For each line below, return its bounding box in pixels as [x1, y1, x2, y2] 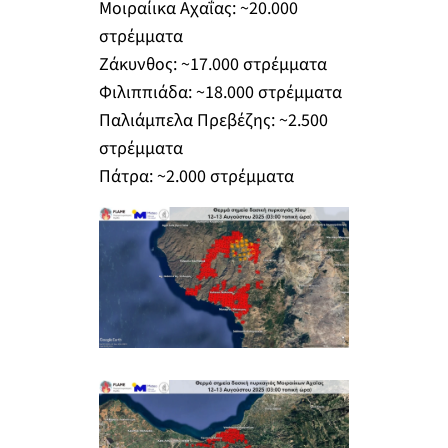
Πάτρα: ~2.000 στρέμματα [98, 163, 294, 189]
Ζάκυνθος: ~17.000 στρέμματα [98, 51, 327, 77]
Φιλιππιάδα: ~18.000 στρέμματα [98, 79, 342, 105]
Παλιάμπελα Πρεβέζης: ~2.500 [98, 107, 328, 133]
